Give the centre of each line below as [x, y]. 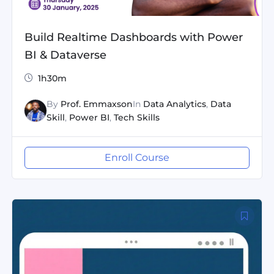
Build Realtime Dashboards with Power [133, 37]
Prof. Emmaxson [96, 104]
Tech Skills [136, 118]
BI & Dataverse [65, 55]
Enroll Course [137, 158]
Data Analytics [174, 104]
